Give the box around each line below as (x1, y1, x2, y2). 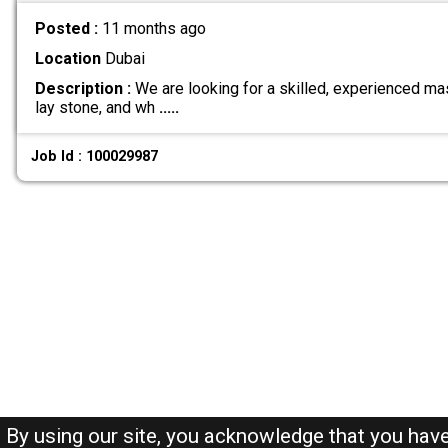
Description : (34, 78, 131, 98)
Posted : (34, 18, 102, 38)
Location (34, 48, 101, 68)
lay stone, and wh (34, 97, 159, 117)
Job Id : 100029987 (31, 148, 159, 166)
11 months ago (101, 18, 206, 38)
